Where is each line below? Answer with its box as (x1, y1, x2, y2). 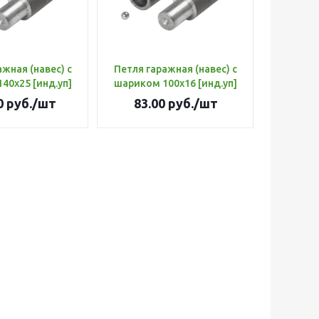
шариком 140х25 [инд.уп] (33, 78, 72, 89)
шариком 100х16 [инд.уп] (198, 78, 237, 89)
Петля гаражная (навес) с (114, 63, 237, 75)
